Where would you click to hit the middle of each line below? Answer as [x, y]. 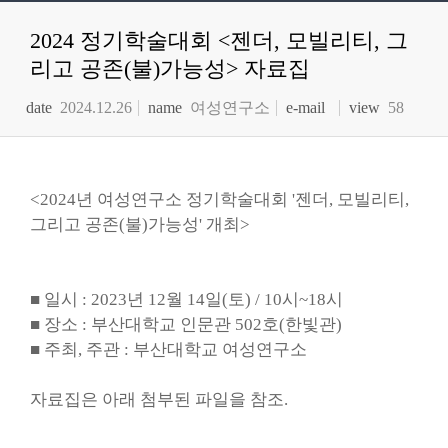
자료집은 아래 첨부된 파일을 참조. [159, 399]
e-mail [306, 107]
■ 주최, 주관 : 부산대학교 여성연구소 [168, 349]
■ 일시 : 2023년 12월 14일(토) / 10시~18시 [186, 299]
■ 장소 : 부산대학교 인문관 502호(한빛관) [186, 324]
